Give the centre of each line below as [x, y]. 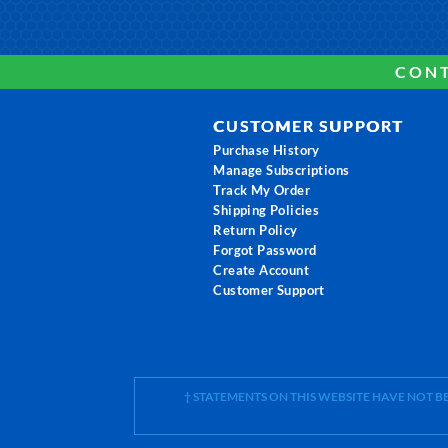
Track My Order [261, 190]
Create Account [261, 270]
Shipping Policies [266, 210]
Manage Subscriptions [281, 170]
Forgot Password [265, 250]
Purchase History [266, 150]
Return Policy [255, 230]
